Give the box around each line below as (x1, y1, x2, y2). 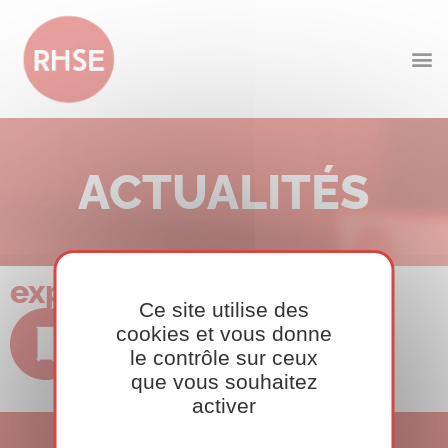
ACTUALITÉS (78, 164, 370, 221)
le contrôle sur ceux (130, 346, 318, 369)
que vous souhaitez (130, 370, 318, 393)
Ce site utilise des (139, 298, 309, 321)
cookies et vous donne (116, 322, 332, 345)
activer (192, 394, 256, 417)
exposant (10, 273, 153, 311)
